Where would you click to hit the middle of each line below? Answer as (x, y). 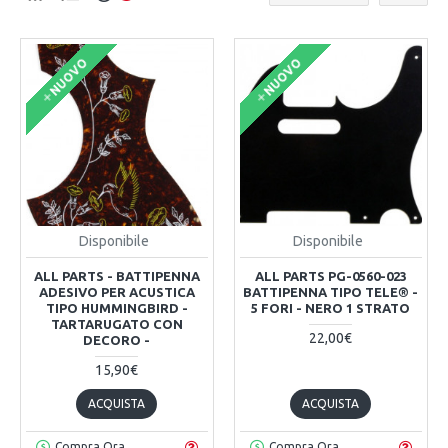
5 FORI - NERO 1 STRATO (331, 307)
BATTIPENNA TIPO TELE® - (331, 291)
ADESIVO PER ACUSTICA (116, 291)
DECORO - (117, 339)
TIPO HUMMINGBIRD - (116, 307)
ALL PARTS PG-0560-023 (330, 275)
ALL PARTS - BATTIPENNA (116, 275)
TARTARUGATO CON (116, 323)
